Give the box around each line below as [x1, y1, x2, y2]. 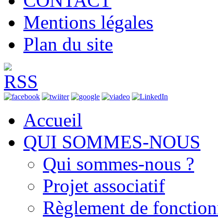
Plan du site [23, 34, 113, 55]
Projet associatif [43, 175, 165, 197]
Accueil [23, 109, 82, 131]
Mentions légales [23, 12, 153, 33]
